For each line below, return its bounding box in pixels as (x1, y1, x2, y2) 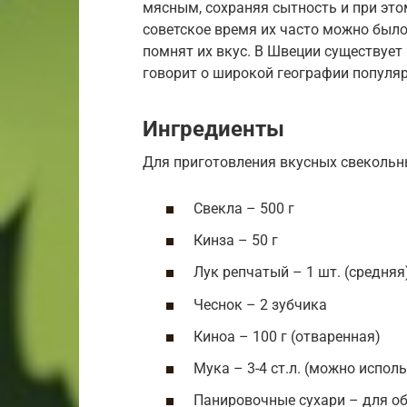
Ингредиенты (143, 115, 284, 142)
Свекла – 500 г (194, 199, 294, 217)
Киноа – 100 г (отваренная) (194, 327, 381, 345)
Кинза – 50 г (194, 232, 278, 250)
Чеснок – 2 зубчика (194, 295, 327, 313)
